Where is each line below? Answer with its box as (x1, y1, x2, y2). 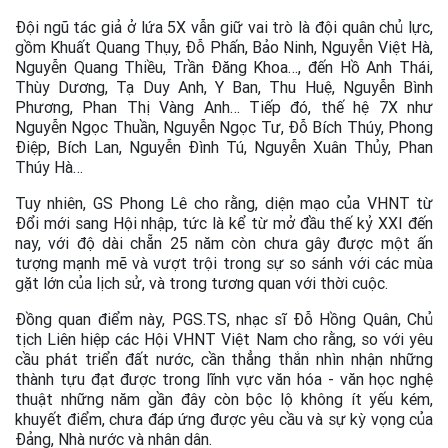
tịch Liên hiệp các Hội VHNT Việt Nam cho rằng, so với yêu (15, 328, 433, 349)
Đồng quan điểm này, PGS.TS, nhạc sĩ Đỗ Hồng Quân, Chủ (15, 308, 433, 329)
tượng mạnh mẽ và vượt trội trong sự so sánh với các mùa (15, 252, 433, 273)
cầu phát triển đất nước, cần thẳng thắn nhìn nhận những (15, 348, 433, 369)
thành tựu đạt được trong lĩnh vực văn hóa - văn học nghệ (15, 368, 433, 389)
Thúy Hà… (15, 156, 83, 177)
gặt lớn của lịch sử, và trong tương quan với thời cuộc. (15, 272, 388, 293)
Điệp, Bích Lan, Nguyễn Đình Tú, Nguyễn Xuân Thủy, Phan (15, 136, 433, 157)
